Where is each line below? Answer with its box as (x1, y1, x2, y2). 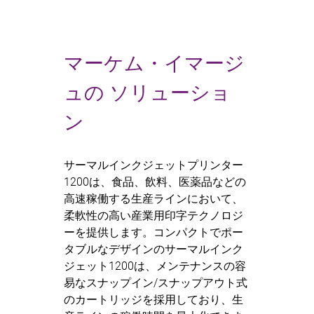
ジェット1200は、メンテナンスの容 (63, 259, 246, 273)
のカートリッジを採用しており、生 (63, 292, 243, 306)
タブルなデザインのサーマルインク (63, 242, 243, 256)
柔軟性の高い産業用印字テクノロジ (63, 208, 243, 222)
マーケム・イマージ (63, 51, 245, 75)
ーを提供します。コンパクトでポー (63, 225, 243, 239)
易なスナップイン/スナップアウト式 (63, 275, 247, 289)
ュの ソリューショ (63, 81, 231, 104)
